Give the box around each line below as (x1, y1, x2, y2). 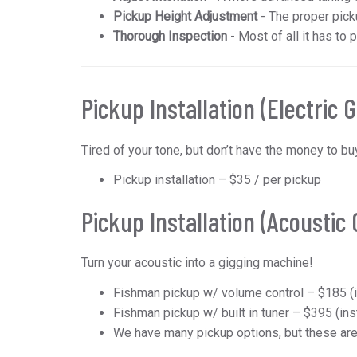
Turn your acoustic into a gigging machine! (81, 255, 313, 270)
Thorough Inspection (113, 29, 227, 44)
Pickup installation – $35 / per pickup (113, 172, 321, 187)
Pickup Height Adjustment (113, 9, 257, 24)
